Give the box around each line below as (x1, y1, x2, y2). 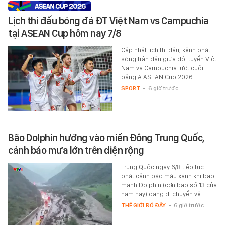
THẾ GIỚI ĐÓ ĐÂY (121, 202, 166, 209)
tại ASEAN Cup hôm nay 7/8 (8, 27, 122, 40)
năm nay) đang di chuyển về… (121, 190, 205, 198)
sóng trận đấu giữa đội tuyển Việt (121, 55, 216, 63)
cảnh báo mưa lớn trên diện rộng (8, 144, 144, 157)
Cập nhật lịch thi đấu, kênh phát (121, 46, 210, 54)
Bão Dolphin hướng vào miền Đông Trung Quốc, (8, 132, 204, 144)
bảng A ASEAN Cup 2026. (121, 73, 194, 81)
